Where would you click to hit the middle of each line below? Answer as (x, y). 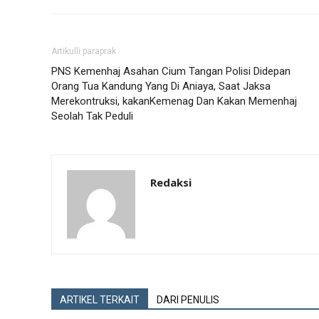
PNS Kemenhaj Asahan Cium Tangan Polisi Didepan (171, 71)
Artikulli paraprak (84, 51)
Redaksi (171, 182)
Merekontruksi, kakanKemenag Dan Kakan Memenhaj (174, 101)
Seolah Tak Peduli (92, 116)
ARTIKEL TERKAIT (100, 300)
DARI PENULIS (188, 300)
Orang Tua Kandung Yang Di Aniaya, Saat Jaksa (161, 86)
